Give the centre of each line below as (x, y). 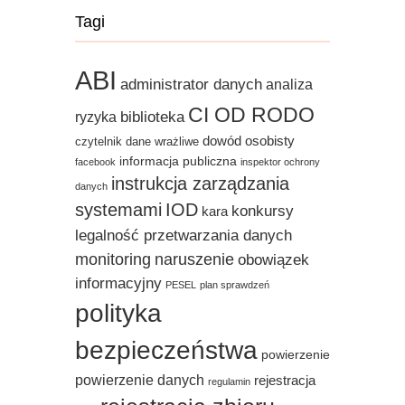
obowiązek (273, 259)
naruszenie (194, 259)
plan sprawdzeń (235, 284)
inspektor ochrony (280, 161)
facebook (95, 161)
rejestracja (285, 380)
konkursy (263, 210)
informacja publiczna (178, 160)
